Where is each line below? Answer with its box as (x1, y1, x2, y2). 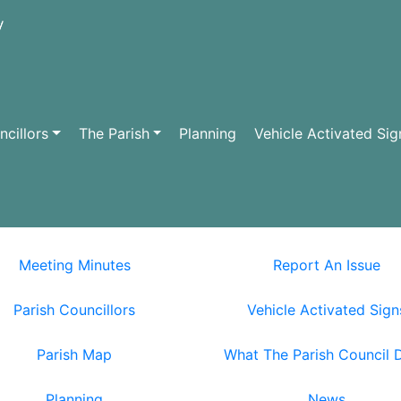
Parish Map (37, 346, 113, 363)
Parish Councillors (13, 301, 136, 319)
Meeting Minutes (18, 256, 131, 274)
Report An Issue (272, 256, 380, 274)
